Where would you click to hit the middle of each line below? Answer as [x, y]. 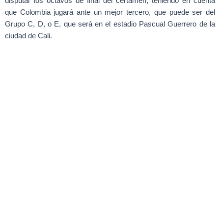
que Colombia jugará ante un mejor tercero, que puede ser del [110, 13]
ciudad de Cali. [28, 36]
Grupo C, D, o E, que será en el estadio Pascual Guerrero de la [110, 24]
